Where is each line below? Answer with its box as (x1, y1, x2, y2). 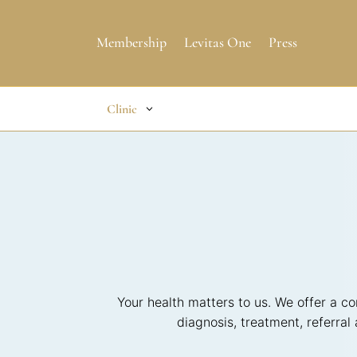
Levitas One (183, 33, 251, 51)
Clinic (107, 100, 138, 117)
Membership (96, 33, 167, 51)
